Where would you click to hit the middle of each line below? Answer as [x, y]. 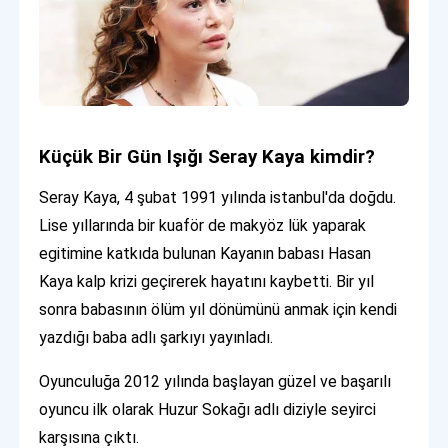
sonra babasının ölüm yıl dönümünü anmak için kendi [218, 309]
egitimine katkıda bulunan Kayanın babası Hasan [205, 253]
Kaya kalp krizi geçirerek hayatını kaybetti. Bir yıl [207, 281]
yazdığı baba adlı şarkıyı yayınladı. [156, 337]
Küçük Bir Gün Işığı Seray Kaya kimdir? [207, 156]
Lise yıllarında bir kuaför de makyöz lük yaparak [203, 225]
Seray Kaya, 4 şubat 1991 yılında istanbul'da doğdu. [218, 197]
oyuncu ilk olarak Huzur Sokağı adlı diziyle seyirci [208, 409]
